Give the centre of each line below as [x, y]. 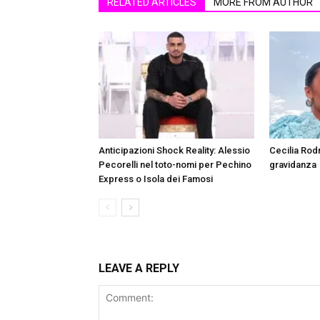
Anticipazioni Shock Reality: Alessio [174, 150]
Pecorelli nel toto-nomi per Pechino [175, 165]
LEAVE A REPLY [139, 268]
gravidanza [293, 165]
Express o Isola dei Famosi [156, 179]
